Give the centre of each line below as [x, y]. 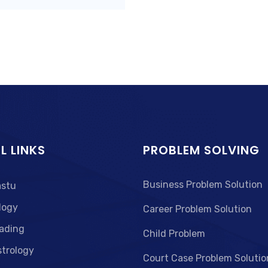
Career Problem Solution [197, 209]
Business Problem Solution [203, 184]
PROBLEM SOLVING [201, 150]
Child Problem [174, 233]
